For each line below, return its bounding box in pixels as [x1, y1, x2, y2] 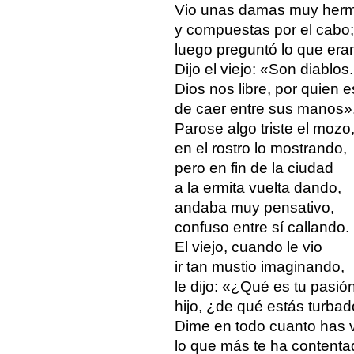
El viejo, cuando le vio [174, 238, 322, 255]
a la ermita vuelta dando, [174, 179, 341, 196]
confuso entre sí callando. [174, 218, 349, 235]
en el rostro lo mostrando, [174, 139, 347, 156]
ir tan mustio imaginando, [174, 258, 345, 275]
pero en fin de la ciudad [174, 159, 333, 176]
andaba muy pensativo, [174, 198, 334, 216]
